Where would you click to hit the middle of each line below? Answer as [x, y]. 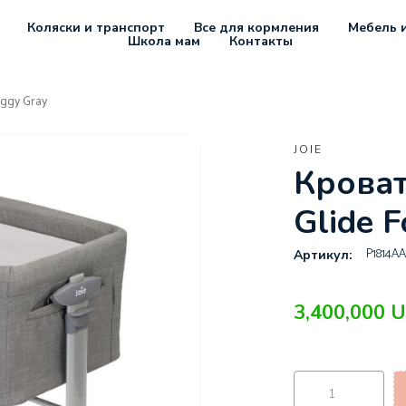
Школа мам [164, 41]
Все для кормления [256, 27]
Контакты [261, 41]
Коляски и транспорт [96, 27]
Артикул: [323, 256]
